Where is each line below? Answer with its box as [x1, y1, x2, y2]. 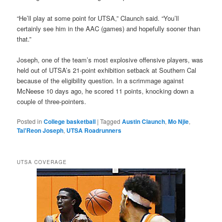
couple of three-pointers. [17, 96, 87, 106]
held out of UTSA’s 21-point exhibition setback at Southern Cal [17, 65, 197, 75]
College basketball [44, 116, 96, 126]
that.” [17, 34, 32, 44]
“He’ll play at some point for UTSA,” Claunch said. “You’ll [17, 13, 179, 23]
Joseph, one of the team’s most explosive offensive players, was [17, 55, 204, 64]
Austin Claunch [122, 116, 166, 126]
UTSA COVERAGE [17, 159, 67, 166]
